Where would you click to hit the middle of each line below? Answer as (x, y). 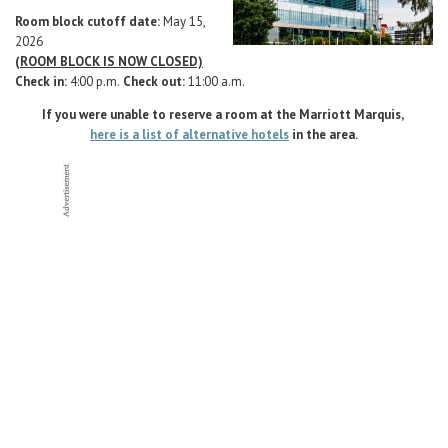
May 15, (184, 21)
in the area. (323, 134)
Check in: (42, 81)
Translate (301, 77)
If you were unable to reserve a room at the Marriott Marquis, (224, 114)
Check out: (154, 81)
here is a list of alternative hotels (189, 134)
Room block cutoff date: (89, 21)
